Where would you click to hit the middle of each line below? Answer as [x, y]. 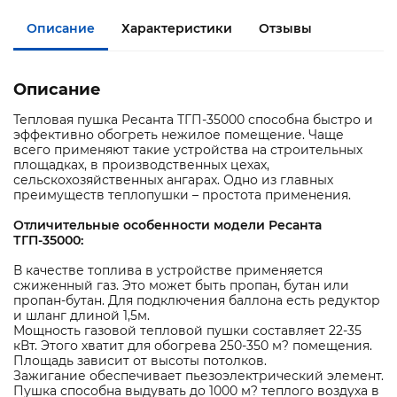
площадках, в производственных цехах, [141, 165]
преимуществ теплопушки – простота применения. [182, 195]
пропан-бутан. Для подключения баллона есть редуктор [197, 301]
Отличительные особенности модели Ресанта [167, 226]
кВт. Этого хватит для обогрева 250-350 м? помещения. [193, 346]
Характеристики [177, 28]
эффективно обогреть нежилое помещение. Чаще [179, 135]
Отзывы [285, 28]
